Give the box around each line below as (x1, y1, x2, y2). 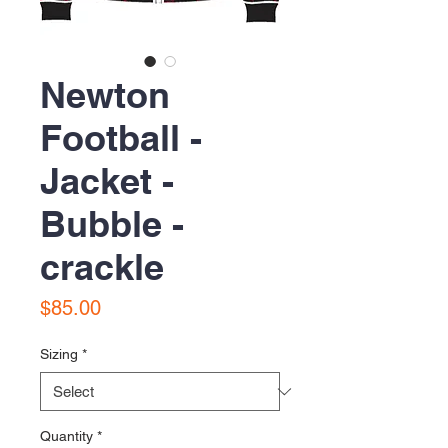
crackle (40, 245, 164, 288)
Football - (40, 116, 202, 159)
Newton (40, 73, 170, 116)
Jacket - (40, 159, 174, 202)
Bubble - (40, 202, 184, 245)
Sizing (40, 346, 78, 362)
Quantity (40, 428, 93, 444)
